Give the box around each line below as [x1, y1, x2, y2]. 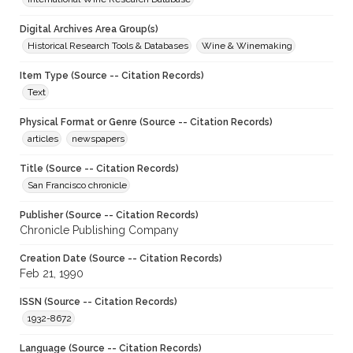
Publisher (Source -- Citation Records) [20, 210, 199, 221]
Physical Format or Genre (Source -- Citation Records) [20, 117, 273, 128]
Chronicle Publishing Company [20, 224, 179, 237]
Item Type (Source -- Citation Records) [20, 70, 204, 82]
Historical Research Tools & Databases [28, 40, 188, 52]
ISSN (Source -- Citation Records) [20, 296, 177, 308]
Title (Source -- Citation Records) [20, 163, 179, 175]
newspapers [72, 133, 124, 145]
